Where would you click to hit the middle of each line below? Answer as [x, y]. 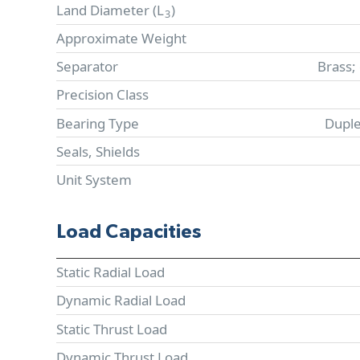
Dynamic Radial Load [121, 301]
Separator [87, 67]
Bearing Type [98, 123]
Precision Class [102, 95]
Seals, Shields [98, 151]
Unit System [94, 179]
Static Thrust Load [112, 329]
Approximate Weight [121, 39]
